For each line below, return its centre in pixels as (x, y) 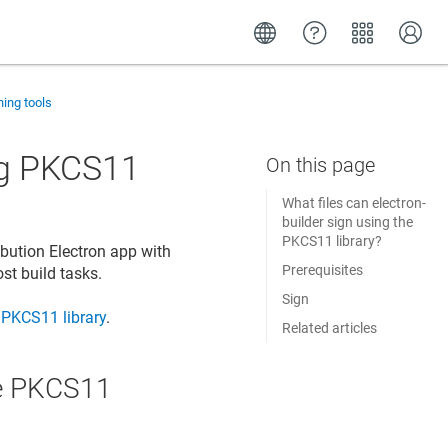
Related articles (329, 328)
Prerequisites (322, 270)
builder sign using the (347, 222)
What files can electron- (353, 203)
